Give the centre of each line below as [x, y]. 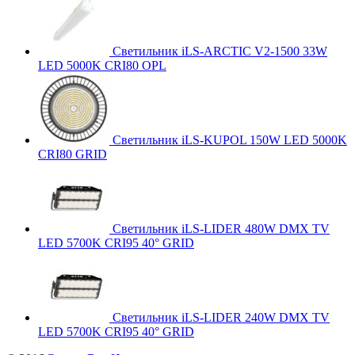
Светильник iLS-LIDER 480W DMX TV [221, 229]
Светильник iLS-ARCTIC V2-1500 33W [220, 52]
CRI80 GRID [73, 155]
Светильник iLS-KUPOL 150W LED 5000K [230, 140]
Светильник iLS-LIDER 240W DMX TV [221, 318]
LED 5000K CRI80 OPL [102, 66]
